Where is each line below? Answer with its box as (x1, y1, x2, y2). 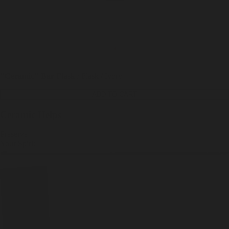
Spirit (18, 139, 35, 148)
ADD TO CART (92, 90, 137, 98)
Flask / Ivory (81, 71, 122, 80)
